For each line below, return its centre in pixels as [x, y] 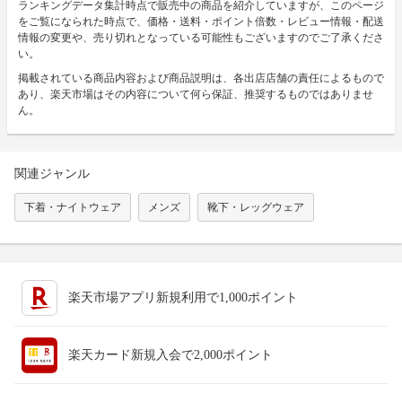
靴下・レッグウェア [256, 207]
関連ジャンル [52, 173]
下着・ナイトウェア [73, 207]
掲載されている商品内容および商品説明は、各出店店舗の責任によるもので [201, 78]
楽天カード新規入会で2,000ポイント [170, 354]
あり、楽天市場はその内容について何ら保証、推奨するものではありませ [196, 94]
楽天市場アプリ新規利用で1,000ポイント [183, 297]
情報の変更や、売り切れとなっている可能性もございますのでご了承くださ [201, 37]
